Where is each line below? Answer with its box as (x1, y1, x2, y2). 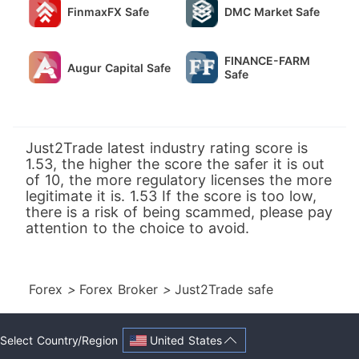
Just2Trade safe (175, 281, 273, 297)
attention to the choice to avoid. (26, 220, 249, 236)
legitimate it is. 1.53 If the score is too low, (26, 188, 317, 204)
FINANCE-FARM (224, 54, 310, 67)
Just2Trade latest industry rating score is (26, 139, 308, 156)
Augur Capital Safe (67, 60, 171, 75)
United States (150, 333, 222, 347)
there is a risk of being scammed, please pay (26, 204, 333, 220)
